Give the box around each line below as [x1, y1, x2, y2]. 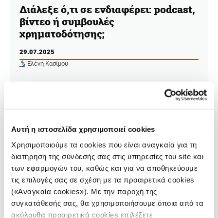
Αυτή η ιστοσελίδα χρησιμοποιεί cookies [11, 125, 155, 133]
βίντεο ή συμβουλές [19, 14, 114, 28]
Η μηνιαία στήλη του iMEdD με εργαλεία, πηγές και [19, 87, 188, 96]
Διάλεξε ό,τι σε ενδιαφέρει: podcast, [19, 2, 195, 16]
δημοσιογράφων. [19, 102, 76, 112]
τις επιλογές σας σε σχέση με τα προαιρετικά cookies [11, 175, 195, 184]
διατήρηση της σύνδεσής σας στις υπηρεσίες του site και [11, 152, 203, 161]
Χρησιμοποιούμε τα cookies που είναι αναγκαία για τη [11, 140, 197, 149]
